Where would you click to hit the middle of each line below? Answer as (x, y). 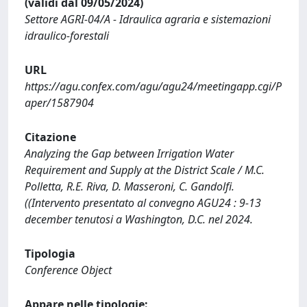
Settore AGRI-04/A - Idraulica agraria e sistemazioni (148, 19)
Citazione (50, 137)
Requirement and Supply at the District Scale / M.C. (145, 170)
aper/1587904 (59, 102)
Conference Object (68, 270)
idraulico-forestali (67, 35)
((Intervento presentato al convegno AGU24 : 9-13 (143, 202)
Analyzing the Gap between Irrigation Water (129, 153)
